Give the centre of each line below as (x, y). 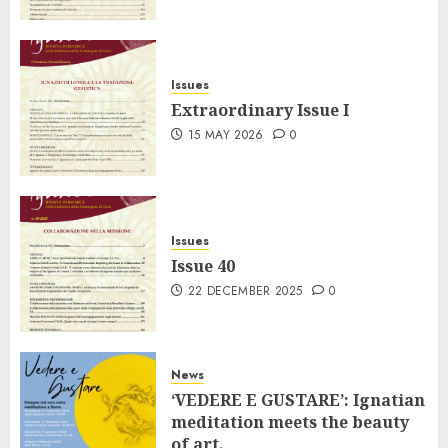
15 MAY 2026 (225, 134)
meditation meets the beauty (290, 421)
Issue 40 (203, 265)
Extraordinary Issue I (260, 109)
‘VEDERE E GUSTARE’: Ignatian (298, 399)
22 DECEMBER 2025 (245, 290)
